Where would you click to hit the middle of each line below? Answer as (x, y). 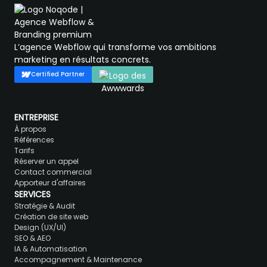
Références (34, 139)
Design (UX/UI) (40, 227)
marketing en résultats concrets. (83, 59)
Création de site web (51, 216)
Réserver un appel (46, 161)
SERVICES (32, 194)
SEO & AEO (32, 238)
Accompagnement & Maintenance (78, 259)
